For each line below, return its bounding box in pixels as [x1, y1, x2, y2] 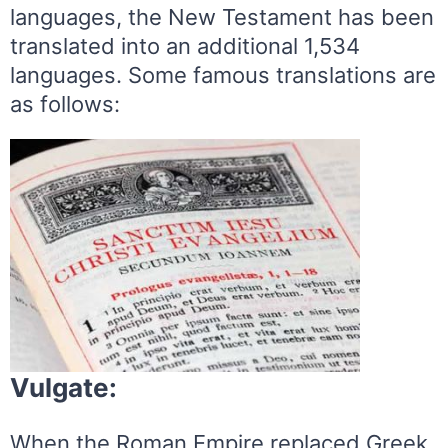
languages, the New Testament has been [10, 3, 434, 30]
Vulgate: [10, 371, 117, 403]
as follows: [10, 90, 120, 117]
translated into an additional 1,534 [10, 32, 360, 59]
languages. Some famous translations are [10, 61, 436, 88]
